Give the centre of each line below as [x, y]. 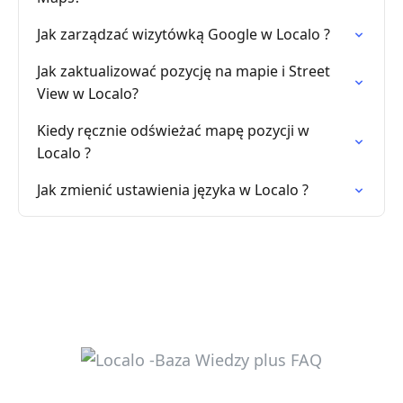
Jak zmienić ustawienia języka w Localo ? [173, 190]
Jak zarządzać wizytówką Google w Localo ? [184, 34]
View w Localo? [88, 94]
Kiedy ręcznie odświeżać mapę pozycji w [173, 130]
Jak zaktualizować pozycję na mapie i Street [184, 71]
